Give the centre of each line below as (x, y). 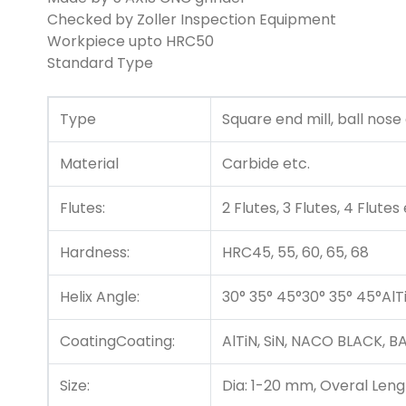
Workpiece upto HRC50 (130, 42)
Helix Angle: (100, 297)
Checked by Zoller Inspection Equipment (192, 20)
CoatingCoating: (117, 342)
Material (89, 164)
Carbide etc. (266, 164)
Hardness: (95, 253)
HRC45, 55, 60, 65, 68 (295, 253)
